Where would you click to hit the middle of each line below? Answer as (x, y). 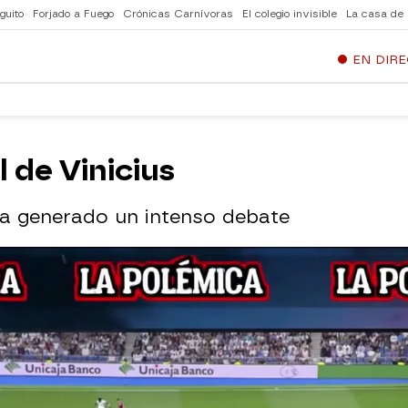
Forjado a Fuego (73, 14)
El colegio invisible (290, 14)
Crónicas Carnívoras (178, 14)
